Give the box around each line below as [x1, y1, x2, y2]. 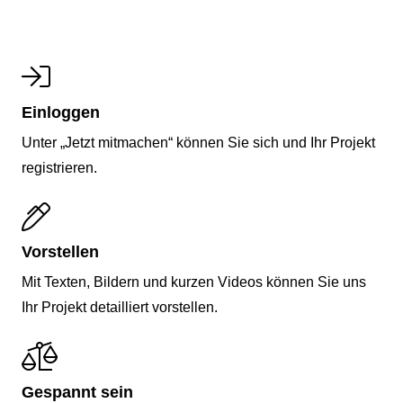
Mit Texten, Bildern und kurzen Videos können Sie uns [22, 274, 366, 291]
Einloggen [22, 103, 100, 121]
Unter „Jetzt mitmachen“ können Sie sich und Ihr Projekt [22, 134, 375, 150]
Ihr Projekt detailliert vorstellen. [22, 300, 218, 316]
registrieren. [22, 159, 97, 175]
